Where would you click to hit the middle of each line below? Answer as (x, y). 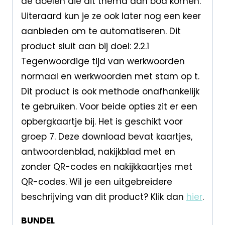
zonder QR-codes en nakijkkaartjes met (106, 166)
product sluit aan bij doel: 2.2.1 (85, 46)
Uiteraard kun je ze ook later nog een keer (111, 16)
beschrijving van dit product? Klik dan (103, 197)
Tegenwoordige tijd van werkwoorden (103, 61)
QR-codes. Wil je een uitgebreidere (96, 182)
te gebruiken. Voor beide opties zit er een (109, 106)
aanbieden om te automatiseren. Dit (101, 31)
